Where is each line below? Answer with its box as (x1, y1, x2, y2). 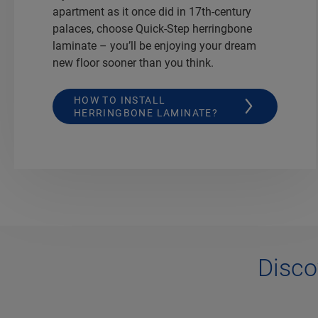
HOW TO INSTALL (73, 94, 166, 106)
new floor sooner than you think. (52, 55, 214, 70)
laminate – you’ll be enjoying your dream (52, 38, 256, 53)
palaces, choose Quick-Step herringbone (52, 21, 252, 35)
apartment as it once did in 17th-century (52, 4, 251, 18)
